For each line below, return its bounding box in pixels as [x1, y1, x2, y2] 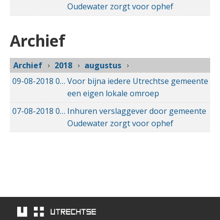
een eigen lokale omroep [67, 87, 159, 99]
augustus [84, 60, 121, 71]
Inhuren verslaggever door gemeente [67, 105, 206, 116]
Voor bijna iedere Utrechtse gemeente [67, 75, 208, 86]
